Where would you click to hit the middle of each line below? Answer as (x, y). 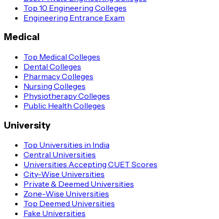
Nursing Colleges (55, 86)
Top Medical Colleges (62, 56)
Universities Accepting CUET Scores (90, 164)
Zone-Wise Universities (66, 194)
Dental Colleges (52, 66)
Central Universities (60, 155)
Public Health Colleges (64, 105)
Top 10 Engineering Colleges (75, 8)
